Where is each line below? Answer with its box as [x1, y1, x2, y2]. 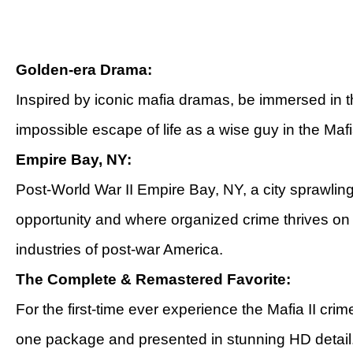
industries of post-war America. [16, 241, 223, 258]
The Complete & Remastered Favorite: [16, 271, 291, 288]
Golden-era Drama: [16, 61, 152, 78]
